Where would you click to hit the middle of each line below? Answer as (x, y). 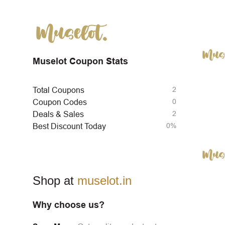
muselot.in (104, 181)
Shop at (55, 181)
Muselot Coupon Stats (80, 62)
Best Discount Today (69, 127)
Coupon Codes (60, 102)
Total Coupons (59, 90)
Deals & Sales (58, 115)
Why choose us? (69, 205)
